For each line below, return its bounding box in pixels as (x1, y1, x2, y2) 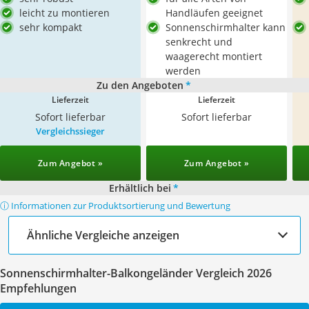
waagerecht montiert (166, 50, 262, 63)
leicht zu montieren (19, 6, 110, 19)
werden (166, 64, 201, 77)
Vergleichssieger (36, 125, 105, 137)
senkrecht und (166, 35, 232, 48)
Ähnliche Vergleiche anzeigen (27, 227, 179, 243)
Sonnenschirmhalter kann (166, 21, 286, 34)
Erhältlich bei (108, 181, 171, 195)
